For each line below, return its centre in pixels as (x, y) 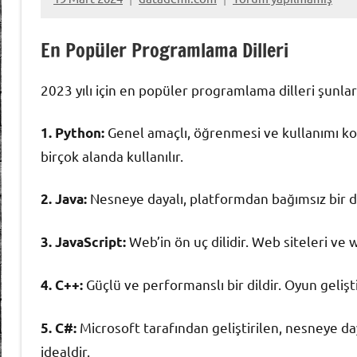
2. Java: (64, 198)
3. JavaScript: (83, 241)
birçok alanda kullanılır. (112, 155)
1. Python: (73, 132)
